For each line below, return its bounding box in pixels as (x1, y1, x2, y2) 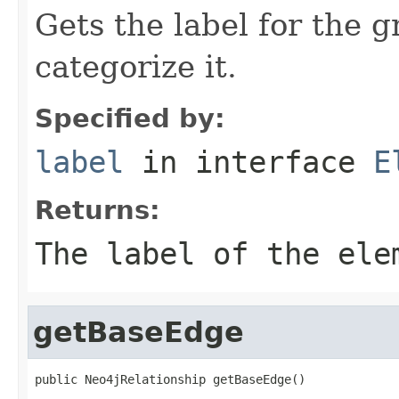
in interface (124, 143, 373, 180)
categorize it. (35, 48, 237, 85)
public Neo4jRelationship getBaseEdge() (35, 371, 305, 387)
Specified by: (35, 102, 225, 134)
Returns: (35, 194, 160, 225)
